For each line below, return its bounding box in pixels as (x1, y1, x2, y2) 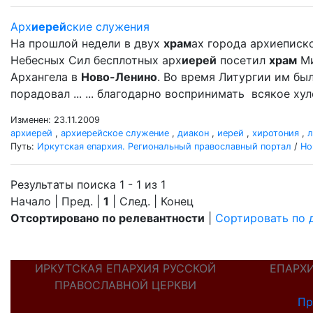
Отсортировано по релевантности (10, 211, 205, 225)
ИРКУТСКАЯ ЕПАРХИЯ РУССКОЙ (34, 261, 216, 275)
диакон (177, 128, 209, 138)
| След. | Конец (109, 194, 194, 208)
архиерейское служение (61, 128, 169, 138)
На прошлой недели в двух (10, 36, 163, 50)
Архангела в (10, 70, 81, 84)
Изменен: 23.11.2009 (10, 115, 100, 125)
